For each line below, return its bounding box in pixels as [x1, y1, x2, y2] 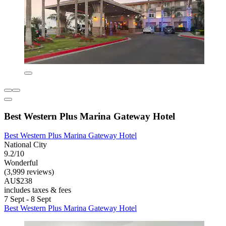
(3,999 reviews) [4, 167, 54, 177]
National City [4, 140, 47, 149]
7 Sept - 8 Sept [4, 195, 51, 204]
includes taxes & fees [4, 186, 71, 195]
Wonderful [4, 158, 38, 167]
